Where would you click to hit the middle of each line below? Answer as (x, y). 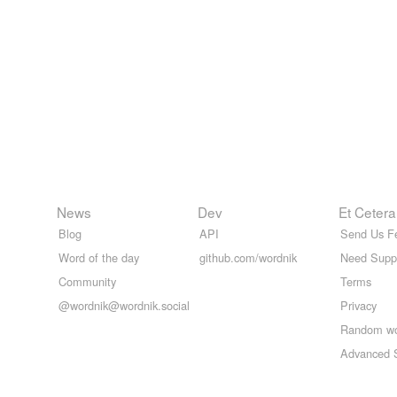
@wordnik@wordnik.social (124, 306)
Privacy (358, 306)
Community (87, 282)
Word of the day (99, 258)
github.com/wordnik (248, 258)
